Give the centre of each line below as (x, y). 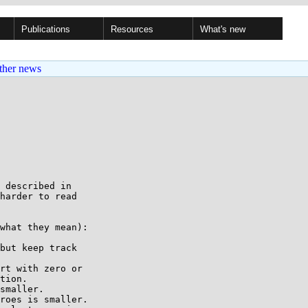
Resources (132, 29)
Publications (46, 29)
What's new (223, 29)
